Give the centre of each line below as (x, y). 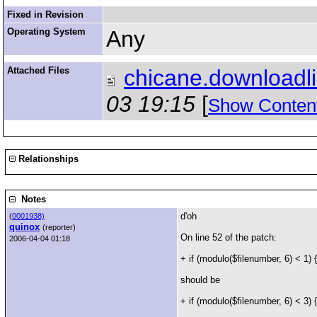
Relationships (47, 159)
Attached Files (38, 70)
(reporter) (59, 227)
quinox (24, 227)
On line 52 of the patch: (229, 237)
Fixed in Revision (45, 15)
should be (200, 280)
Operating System (46, 31)
